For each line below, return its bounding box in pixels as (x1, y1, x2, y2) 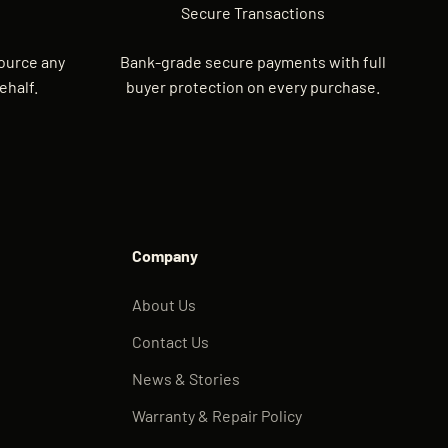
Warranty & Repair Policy (131, 405, 302, 425)
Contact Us (131, 331, 209, 351)
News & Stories (131, 368, 240, 388)
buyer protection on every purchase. (126, 76, 380, 96)
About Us (131, 294, 196, 314)
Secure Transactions (181, 2, 325, 22)
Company (131, 245, 198, 265)
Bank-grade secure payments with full (120, 51, 386, 71)
